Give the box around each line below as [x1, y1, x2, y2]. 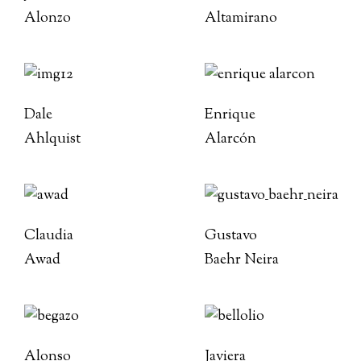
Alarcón [205, 129, 256, 150]
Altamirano [205, 8, 277, 29]
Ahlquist [24, 129, 81, 150]
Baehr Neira [205, 250, 279, 271]
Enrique [205, 105, 255, 126]
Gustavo [205, 226, 257, 247]
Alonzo [24, 8, 71, 29]
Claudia [24, 226, 73, 247]
